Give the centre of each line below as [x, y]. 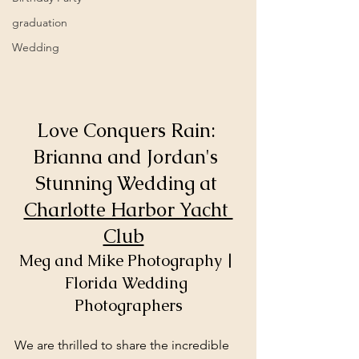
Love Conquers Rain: [128, 130]
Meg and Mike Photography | [128, 260]
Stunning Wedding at [128, 183]
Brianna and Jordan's [128, 156]
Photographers [128, 305]
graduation [40, 22]
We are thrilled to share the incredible [123, 345]
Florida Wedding [128, 282]
